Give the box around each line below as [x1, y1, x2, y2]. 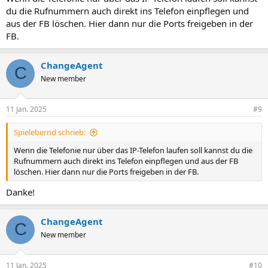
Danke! [6, 185, 35, 198]
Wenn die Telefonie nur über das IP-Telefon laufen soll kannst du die [14, 145, 252, 156]
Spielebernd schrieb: [14, 127, 86, 138]
